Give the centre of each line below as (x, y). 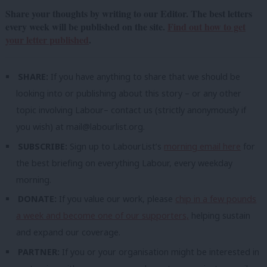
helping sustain (220, 216)
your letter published (47, 40)
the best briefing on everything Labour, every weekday (124, 163)
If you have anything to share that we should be (145, 77)
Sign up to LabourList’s (117, 146)
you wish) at (41, 127)
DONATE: (39, 199)
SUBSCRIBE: (44, 146)
